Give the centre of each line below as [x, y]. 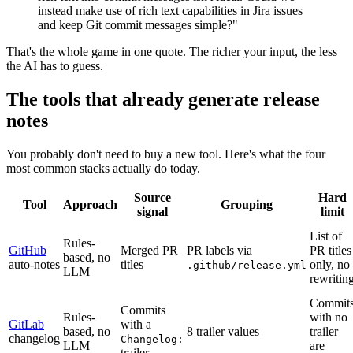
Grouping [247, 205]
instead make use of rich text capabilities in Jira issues [170, 11]
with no [329, 318]
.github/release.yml [247, 266]
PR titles [331, 251]
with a [136, 325]
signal [152, 212]
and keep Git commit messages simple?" [138, 25]
